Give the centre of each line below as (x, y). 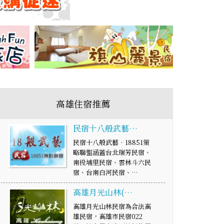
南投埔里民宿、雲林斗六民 (112, 162)
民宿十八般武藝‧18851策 (111, 142)
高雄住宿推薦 (83, 104)
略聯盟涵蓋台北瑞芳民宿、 (112, 152)
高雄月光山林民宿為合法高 (112, 206)
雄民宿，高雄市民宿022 (108, 216)
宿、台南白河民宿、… (105, 172)
